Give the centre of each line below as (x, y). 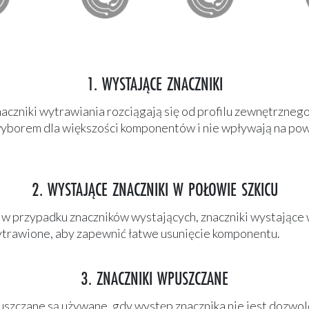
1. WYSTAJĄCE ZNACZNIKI (154, 86)
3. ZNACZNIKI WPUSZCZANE (154, 280)
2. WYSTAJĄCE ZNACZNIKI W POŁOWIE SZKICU (154, 191)
